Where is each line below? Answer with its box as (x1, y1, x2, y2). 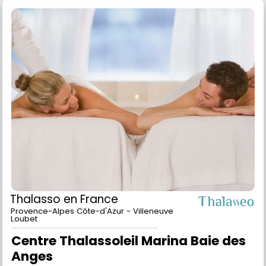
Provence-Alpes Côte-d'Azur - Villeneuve (11, 220, 173, 232)
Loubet (11, 227, 37, 239)
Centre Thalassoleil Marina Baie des (11, 246, 246, 265)
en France (64, 205, 118, 222)
